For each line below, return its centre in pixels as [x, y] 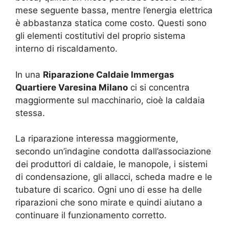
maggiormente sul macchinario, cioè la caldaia [110, 100]
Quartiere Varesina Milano [72, 87]
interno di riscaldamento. [66, 49]
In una [29, 74]
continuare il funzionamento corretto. [91, 215]
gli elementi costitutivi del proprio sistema [100, 36]
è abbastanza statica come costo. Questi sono [111, 23]
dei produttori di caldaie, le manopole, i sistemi [111, 164]
